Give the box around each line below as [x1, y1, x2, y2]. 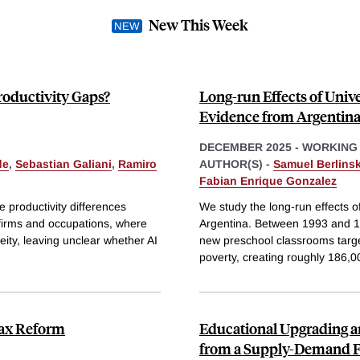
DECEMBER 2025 [199, 140, 292, 153]
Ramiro [118, 157, 157, 170]
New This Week [149, 14, 248, 35]
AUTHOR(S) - [199, 157, 273, 170]
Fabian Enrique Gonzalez [199, 174, 337, 187]
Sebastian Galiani [15, 157, 112, 170]
